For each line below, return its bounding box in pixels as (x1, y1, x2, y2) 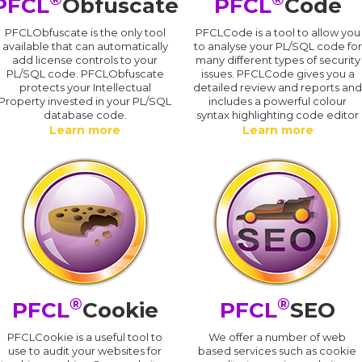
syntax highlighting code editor (196, 107, 360, 121)
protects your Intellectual (19, 80, 151, 94)
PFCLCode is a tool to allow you (195, 25, 360, 39)
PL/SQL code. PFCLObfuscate (6, 66, 164, 80)
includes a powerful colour (208, 94, 347, 107)
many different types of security (195, 53, 360, 66)
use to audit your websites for (8, 343, 162, 357)
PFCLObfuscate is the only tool (4, 25, 166, 39)
